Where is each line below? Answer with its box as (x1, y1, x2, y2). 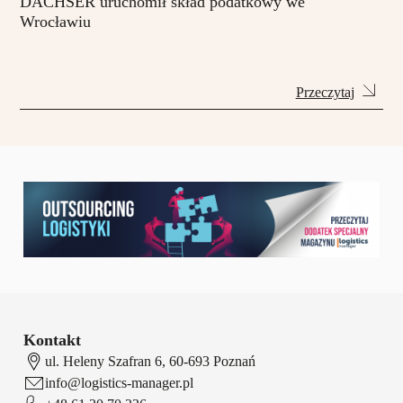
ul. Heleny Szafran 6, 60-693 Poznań (45, 353, 255, 369)
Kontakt (23, 330, 81, 349)
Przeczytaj (295, 84, 354, 100)
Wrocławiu (20, 13, 92, 31)
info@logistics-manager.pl (45, 374, 193, 390)
